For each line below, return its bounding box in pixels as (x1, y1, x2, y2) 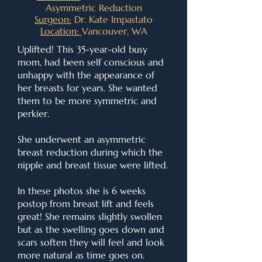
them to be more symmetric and (18, 95, 157, 106)
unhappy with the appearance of (18, 69, 154, 81)
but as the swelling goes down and (18, 223, 164, 235)
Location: (40, 25, 82, 37)
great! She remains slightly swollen (18, 211, 162, 222)
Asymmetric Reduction (45, 2, 142, 13)
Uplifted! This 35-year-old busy (18, 43, 147, 55)
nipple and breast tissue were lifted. (18, 159, 168, 171)
